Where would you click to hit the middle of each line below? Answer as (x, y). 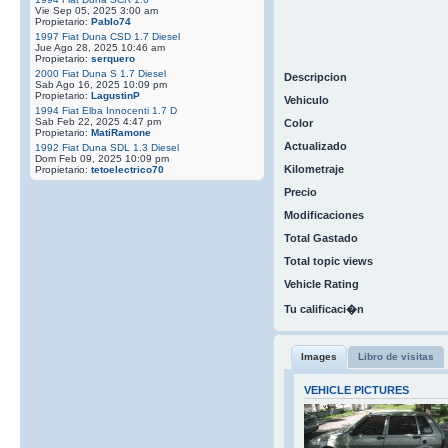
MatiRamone (121, 132)
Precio (300, 191)
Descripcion (315, 76)
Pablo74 (111, 21)
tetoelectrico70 (127, 169)
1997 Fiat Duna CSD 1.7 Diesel (107, 36)
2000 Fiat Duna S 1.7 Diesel (100, 73)
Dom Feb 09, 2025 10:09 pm (102, 158)
